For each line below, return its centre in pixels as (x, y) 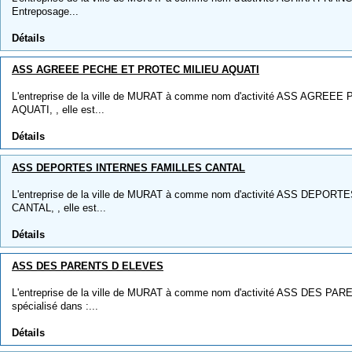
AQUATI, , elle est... (58, 110)
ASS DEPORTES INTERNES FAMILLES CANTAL (128, 168)
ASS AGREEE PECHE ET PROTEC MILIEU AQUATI (136, 70)
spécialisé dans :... (55, 306)
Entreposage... (45, 11)
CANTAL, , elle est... (59, 208)
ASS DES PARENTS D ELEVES (88, 266)
